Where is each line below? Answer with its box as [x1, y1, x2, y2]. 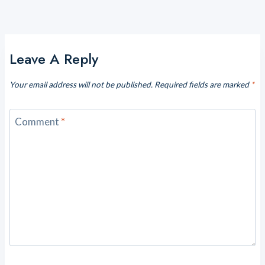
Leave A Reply [9, 48, 98, 69]
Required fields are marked [154, 79, 251, 89]
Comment [14, 115, 61, 128]
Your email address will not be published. [9, 79, 153, 89]
